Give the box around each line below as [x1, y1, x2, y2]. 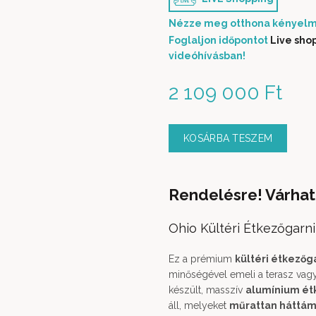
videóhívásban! [169, 50, 245, 61]
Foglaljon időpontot [169, 35, 270, 46]
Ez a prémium [169, 253, 235, 265]
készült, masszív [169, 284, 245, 296]
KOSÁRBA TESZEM [183, 133, 273, 144]
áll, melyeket [169, 300, 229, 311]
